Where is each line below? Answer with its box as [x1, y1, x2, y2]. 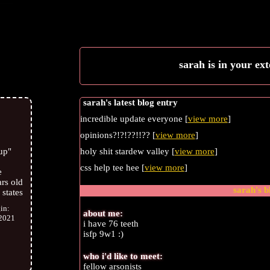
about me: [83, 209, 123, 219]
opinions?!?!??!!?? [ [80, 130, 155, 140]
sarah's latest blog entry [83, 98, 178, 108]
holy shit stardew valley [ [80, 146, 175, 157]
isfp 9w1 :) [83, 229, 124, 239]
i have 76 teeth [83, 219, 139, 229]
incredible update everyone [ [80, 114, 188, 124]
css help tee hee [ [80, 163, 145, 173]
